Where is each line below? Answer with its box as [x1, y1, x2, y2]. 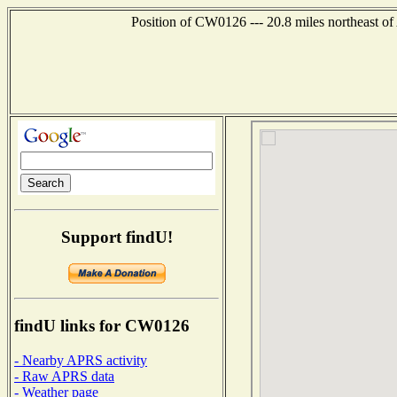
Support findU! [60, 227, 173, 246]
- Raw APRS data [14, 368, 114, 384]
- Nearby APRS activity [14, 352, 147, 368]
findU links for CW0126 [14, 316, 190, 336]
